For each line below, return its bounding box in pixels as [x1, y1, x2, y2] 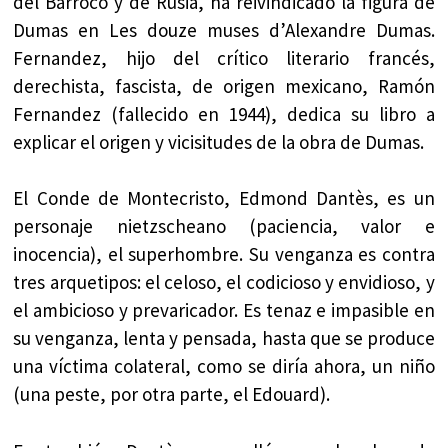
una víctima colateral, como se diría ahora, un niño [13, 354, 435, 379]
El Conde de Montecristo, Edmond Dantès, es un [13, 186, 435, 211]
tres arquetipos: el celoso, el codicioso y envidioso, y [13, 270, 435, 295]
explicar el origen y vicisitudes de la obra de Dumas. [13, 129, 425, 154]
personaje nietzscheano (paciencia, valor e [13, 214, 435, 239]
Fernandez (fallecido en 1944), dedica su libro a [13, 101, 435, 126]
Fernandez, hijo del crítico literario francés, [13, 45, 435, 70]
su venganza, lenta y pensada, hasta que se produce [13, 326, 435, 351]
